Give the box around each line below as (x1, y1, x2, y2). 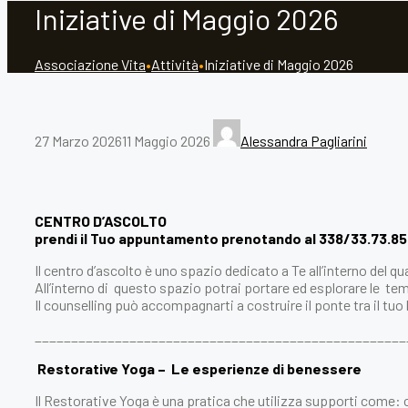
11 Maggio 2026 (122, 131, 210, 149)
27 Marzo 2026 (35, 131, 122, 149)
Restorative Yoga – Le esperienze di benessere (35, 359, 362, 377)
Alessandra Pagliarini (240, 131, 367, 149)
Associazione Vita (35, 55, 146, 73)
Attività (151, 55, 199, 73)
